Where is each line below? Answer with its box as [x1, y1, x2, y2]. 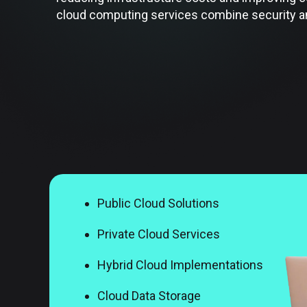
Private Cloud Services [97, 227, 220, 241]
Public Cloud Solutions [97, 196, 219, 210]
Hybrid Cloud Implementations [97, 258, 263, 272]
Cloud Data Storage [97, 288, 201, 303]
